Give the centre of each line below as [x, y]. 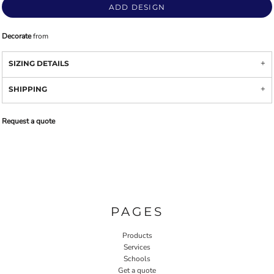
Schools [137, 258]
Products [137, 235]
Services [137, 247]
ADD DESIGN [137, 7]
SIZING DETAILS [39, 63]
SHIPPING [28, 89]
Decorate [17, 36]
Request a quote [28, 121]
